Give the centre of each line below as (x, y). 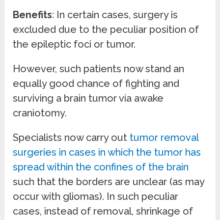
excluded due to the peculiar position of (106, 29)
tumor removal (164, 137)
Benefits (33, 14)
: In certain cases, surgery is (115, 14)
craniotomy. (40, 113)
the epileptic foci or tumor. (74, 44)
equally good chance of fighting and (96, 83)
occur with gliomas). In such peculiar (96, 196)
